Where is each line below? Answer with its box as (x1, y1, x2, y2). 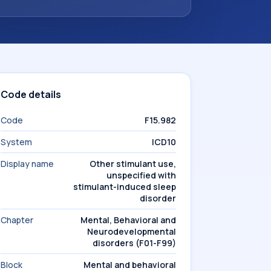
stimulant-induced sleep (73, 181, 176, 192)
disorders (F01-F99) (93, 237, 176, 249)
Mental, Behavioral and (80, 214, 176, 226)
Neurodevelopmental (87, 226, 176, 237)
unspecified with (106, 169, 176, 181)
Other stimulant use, (90, 158, 176, 169)
